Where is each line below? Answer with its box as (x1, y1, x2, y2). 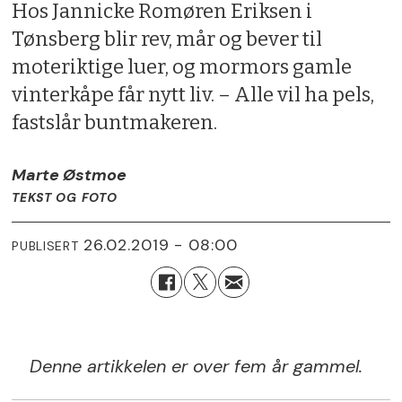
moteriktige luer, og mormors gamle (12, 54, 353, 79)
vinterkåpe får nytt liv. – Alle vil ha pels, (12, 82, 375, 107)
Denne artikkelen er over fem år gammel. (30, 354, 363, 378)
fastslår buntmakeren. (12, 109, 218, 135)
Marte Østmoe (12, 164, 127, 187)
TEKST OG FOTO (12, 189, 118, 206)
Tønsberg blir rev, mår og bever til (12, 26, 323, 51)
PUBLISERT (12, 237, 79, 254)
